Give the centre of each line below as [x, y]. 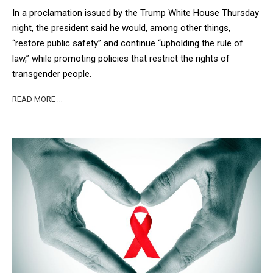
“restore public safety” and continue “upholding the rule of [128, 44]
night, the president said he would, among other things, [121, 28]
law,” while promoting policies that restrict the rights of [121, 59]
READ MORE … [37, 99]
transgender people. [52, 74]
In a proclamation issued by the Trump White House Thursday [136, 13]
